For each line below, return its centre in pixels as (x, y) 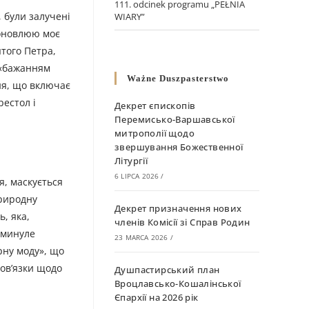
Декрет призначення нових (178, 209)
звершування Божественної (179, 147)
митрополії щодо (154, 133)
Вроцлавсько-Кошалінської (178, 284)
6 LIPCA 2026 (137, 176)
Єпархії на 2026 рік (157, 298)
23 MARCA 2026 (141, 238)
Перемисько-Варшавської (175, 120)
